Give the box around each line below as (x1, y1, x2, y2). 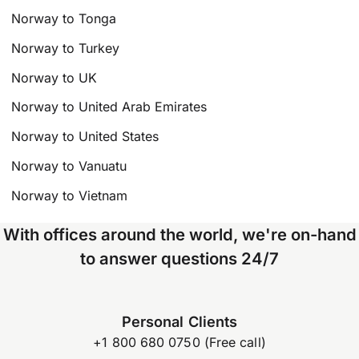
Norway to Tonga (11, 10, 117, 26)
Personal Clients (122, 313, 237, 331)
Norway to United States (11, 128, 159, 145)
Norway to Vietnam (11, 187, 128, 204)
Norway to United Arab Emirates (11, 99, 208, 115)
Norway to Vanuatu (11, 157, 127, 174)
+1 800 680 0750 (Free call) (93, 334, 266, 351)
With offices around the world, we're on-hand (2, 224, 357, 244)
